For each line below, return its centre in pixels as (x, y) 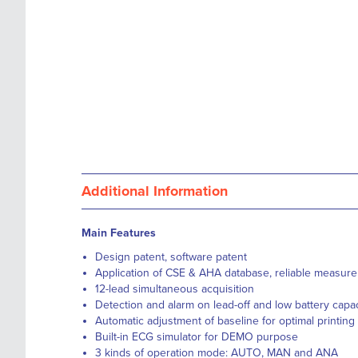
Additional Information (155, 191)
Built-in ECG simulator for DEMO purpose (197, 337)
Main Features (119, 233)
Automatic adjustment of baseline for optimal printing (225, 321)
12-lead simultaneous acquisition (175, 289)
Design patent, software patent (171, 257)
